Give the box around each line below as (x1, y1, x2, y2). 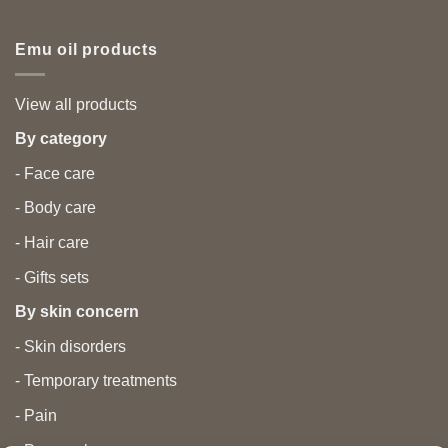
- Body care (15, 199, 96, 217)
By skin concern (15, 303, 139, 321)
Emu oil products (15, 41, 158, 59)
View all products (15, 95, 137, 113)
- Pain (15, 407, 57, 424)
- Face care (15, 164, 95, 182)
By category (15, 130, 107, 148)
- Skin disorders (15, 337, 126, 355)
